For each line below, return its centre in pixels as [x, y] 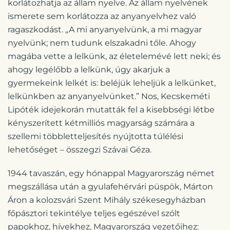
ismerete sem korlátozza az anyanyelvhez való [102, 16]
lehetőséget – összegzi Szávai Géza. [80, 149]
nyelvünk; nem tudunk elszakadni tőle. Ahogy [102, 43]
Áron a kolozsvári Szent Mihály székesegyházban [107, 200]
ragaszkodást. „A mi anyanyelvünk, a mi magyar [105, 29]
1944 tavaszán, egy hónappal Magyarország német [111, 173]
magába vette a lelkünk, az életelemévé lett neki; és [114, 56]
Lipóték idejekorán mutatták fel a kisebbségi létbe [111, 109]
